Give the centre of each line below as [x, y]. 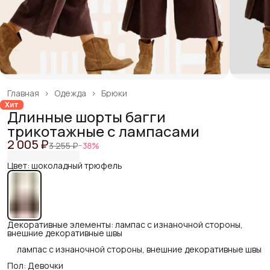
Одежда [70, 93]
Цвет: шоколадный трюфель [65, 165]
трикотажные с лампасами [103, 131]
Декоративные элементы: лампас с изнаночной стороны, [125, 224]
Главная [23, 93]
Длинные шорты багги [86, 116]
